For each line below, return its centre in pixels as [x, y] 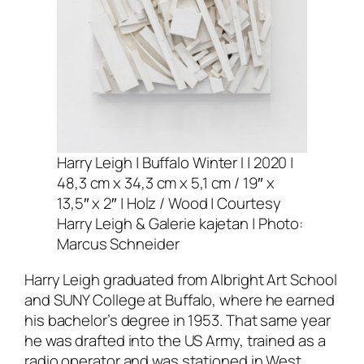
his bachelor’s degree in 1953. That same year [178, 320]
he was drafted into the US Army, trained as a [175, 340]
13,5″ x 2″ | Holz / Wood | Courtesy [169, 204]
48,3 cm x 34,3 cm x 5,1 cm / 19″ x [166, 183]
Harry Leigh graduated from [118, 279]
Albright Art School [274, 279]
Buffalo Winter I [193, 163]
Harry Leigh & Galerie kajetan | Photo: [180, 224]
